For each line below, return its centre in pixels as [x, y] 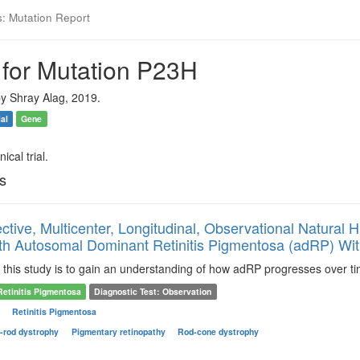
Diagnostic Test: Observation [153, 292]
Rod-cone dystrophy [219, 332]
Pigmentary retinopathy [119, 332]
